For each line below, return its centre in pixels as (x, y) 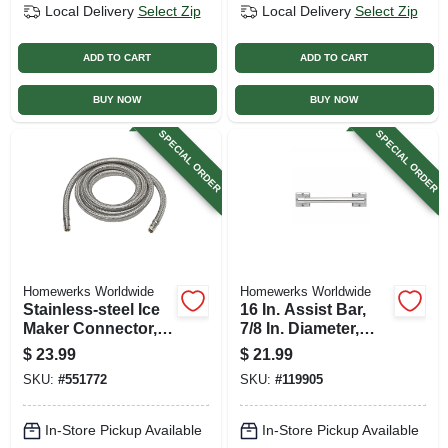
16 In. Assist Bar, (302, 309)
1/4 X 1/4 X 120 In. (88, 347)
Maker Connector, (89, 328)
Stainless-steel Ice (91, 309)
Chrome (270, 347)
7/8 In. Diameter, (299, 328)
